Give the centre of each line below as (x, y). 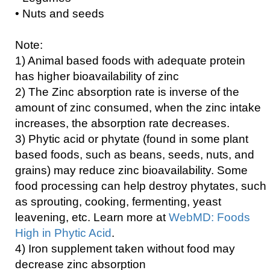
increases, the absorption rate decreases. (122, 123)
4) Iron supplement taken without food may (125, 249)
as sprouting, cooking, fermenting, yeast (118, 202)
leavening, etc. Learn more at (92, 217)
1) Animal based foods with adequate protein (130, 61)
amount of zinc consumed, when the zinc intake (138, 108)
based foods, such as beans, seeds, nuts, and (135, 155)
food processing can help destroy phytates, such (141, 186)
